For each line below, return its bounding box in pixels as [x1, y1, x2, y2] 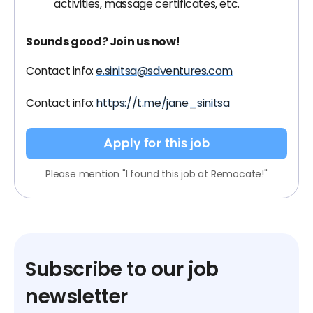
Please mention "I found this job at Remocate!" [45, 167, 268, 181]
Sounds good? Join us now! [26, 34, 180, 50]
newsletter [25, 283, 128, 310]
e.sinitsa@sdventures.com [96, 63, 233, 79]
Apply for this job [103, 136, 210, 150]
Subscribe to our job [25, 256, 219, 283]
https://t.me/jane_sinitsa [96, 95, 230, 111]
